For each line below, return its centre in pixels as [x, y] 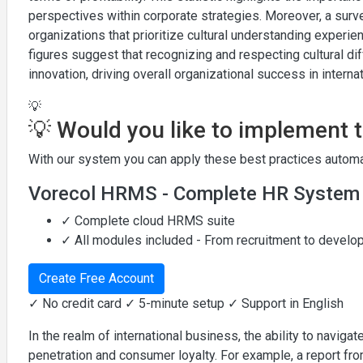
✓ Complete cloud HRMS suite [148, 220]
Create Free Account [96, 278]
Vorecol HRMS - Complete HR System [194, 193]
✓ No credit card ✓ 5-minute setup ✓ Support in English [186, 303]
